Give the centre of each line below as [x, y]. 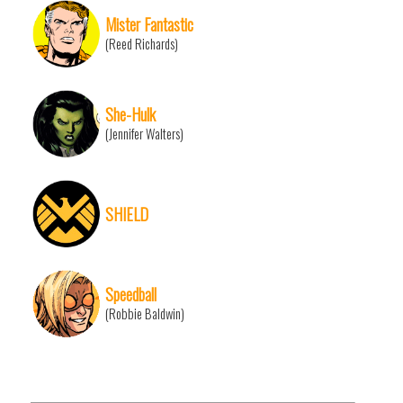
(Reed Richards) [142, 44]
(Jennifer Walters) [144, 134]
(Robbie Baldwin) [145, 314]
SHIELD [127, 214]
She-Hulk [130, 114]
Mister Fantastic [149, 24]
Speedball [131, 294]
